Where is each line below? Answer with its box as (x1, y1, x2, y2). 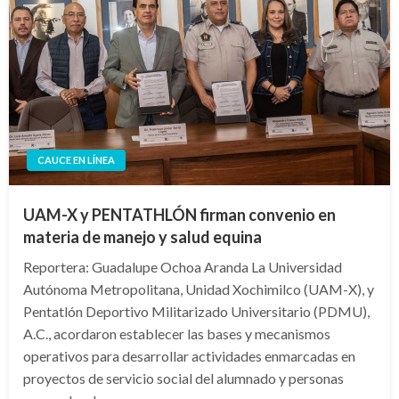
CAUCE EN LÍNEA (37, 153, 115, 166)
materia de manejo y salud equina (23, 226, 262, 247)
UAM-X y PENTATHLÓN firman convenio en (23, 204, 336, 224)
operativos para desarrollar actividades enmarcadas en (23, 346, 355, 364)
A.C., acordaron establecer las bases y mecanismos (23, 324, 330, 342)
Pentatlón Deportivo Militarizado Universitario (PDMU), (23, 302, 370, 320)
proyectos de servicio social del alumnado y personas (23, 369, 344, 387)
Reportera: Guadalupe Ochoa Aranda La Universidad (23, 257, 342, 275)
